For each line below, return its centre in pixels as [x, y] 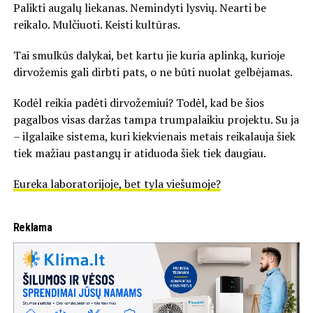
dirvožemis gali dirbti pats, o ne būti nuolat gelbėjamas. [153, 72]
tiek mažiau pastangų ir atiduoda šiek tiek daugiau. [139, 153]
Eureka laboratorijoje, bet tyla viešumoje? [117, 183]
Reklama [32, 227]
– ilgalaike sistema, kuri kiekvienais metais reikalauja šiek [154, 136]
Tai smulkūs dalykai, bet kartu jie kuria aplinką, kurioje [149, 55]
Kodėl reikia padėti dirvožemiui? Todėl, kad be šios [138, 102]
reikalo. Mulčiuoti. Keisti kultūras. [96, 24]
